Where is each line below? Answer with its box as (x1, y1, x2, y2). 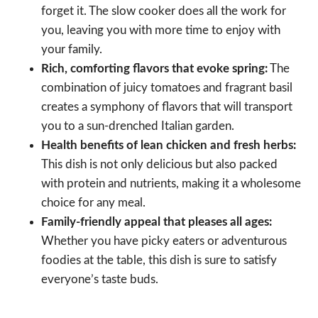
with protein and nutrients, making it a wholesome (41, 177, 301, 190)
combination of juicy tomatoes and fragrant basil (41, 81, 292, 94)
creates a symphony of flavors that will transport (41, 100, 292, 113)
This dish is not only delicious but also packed (41, 158, 278, 170)
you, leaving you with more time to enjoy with (41, 23, 280, 36)
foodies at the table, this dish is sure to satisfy (41, 253, 277, 266)
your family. (41, 43, 102, 55)
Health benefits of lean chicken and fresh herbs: (41, 138, 296, 151)
